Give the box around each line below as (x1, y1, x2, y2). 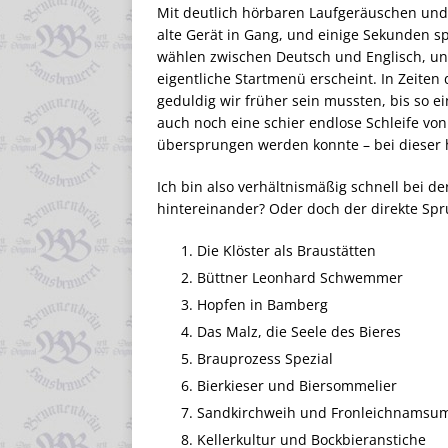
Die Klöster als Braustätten (197, 240, 376, 260)
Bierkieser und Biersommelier (197, 375, 397, 395)
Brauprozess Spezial (197, 348, 333, 368)
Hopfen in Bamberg (197, 294, 328, 314)
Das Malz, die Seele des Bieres (197, 321, 401, 341)
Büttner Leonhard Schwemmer (197, 267, 403, 287)
